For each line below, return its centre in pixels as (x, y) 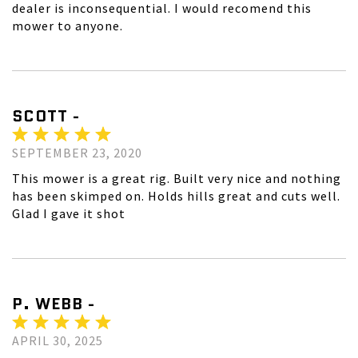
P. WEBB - (54, 304)
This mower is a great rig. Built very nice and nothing (177, 179)
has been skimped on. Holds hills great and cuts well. (176, 196)
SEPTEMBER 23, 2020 (77, 153)
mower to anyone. (68, 26)
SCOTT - (46, 116)
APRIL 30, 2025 (58, 341)
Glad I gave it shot (69, 214)
